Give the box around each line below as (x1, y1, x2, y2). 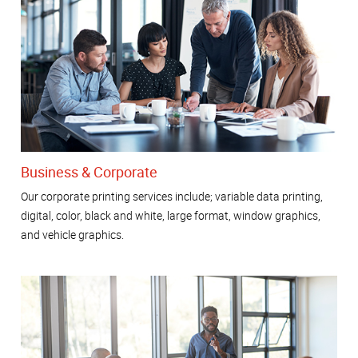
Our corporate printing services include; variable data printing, (21, 188, 323, 204)
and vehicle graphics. (21, 226, 124, 242)
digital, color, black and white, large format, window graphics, (21, 207, 320, 223)
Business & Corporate (21, 162, 157, 182)
